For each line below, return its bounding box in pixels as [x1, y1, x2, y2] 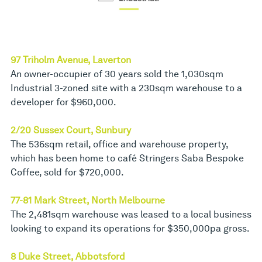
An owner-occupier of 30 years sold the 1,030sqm [11, 68, 223, 80]
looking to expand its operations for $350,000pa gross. [11, 222, 250, 234]
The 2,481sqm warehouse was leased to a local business [11, 208, 251, 220]
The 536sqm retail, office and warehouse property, [11, 138, 228, 150]
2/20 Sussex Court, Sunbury [11, 124, 131, 136]
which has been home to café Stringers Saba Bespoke [11, 152, 244, 164]
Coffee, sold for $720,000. [11, 166, 124, 178]
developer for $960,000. [11, 96, 116, 108]
